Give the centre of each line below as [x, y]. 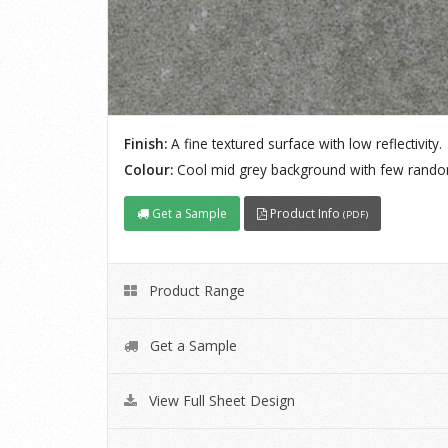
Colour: [148, 170]
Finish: [145, 143]
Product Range [195, 290]
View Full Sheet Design [220, 400]
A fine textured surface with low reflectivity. [304, 143]
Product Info [305, 213]
